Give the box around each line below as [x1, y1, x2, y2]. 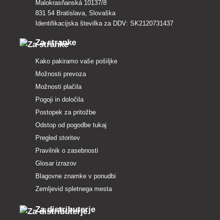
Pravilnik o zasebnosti [35, 147, 98, 155]
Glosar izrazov [35, 160, 77, 167]
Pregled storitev [35, 134, 80, 142]
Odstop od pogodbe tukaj [35, 121, 107, 129]
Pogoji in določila [35, 96, 83, 104]
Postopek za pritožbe [35, 109, 96, 116]
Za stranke [35, 38, 76, 48]
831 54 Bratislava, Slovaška [35, 9, 115, 17]
